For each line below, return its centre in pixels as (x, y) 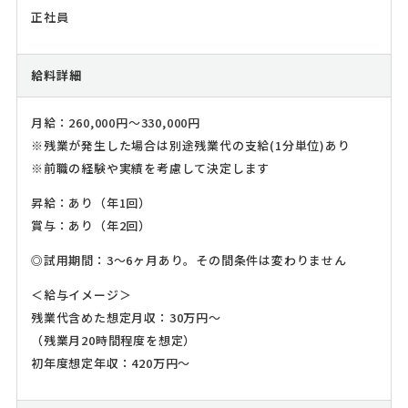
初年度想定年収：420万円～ (111, 363)
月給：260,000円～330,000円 (115, 123)
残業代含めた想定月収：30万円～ (126, 318)
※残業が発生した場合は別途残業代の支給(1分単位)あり (190, 146)
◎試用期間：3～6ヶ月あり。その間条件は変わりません (189, 260)
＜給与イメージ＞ (81, 295)
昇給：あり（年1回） (91, 203)
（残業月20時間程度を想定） (113, 341)
